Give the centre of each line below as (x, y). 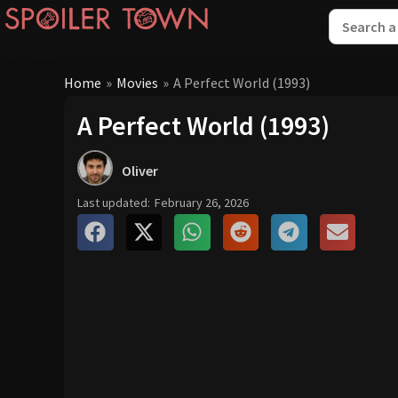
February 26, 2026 (202, 203)
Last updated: (114, 203)
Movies (137, 82)
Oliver (140, 171)
